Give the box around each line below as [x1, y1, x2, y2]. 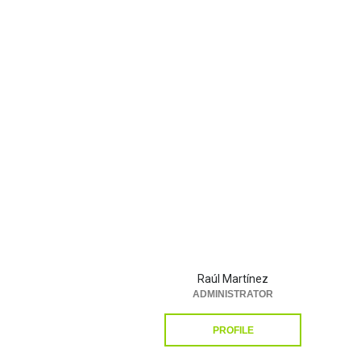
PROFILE [212, 325, 254, 337]
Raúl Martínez [197, 272, 268, 286]
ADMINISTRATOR [193, 288, 273, 301]
